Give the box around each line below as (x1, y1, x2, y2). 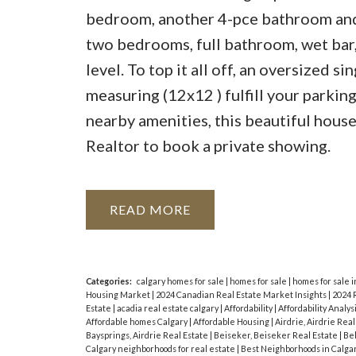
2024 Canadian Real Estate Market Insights (155, 289, 328, 300)
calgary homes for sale (136, 276, 226, 287)
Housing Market (85, 289, 152, 300)
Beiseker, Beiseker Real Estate (213, 330, 339, 341)
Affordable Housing (192, 316, 271, 327)
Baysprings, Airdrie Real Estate (85, 330, 210, 341)
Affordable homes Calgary (85, 316, 189, 327)
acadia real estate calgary (116, 303, 220, 314)
